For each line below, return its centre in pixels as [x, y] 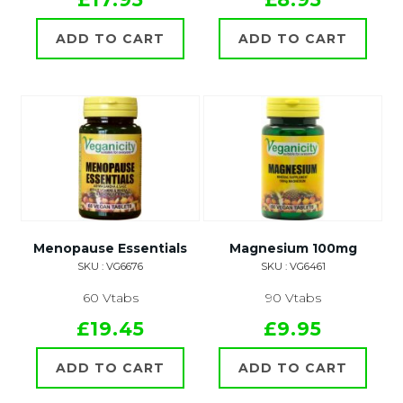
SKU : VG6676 [110, 267]
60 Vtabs [110, 298]
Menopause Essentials [110, 249]
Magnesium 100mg [293, 249]
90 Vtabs [293, 298]
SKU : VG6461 [293, 267]
